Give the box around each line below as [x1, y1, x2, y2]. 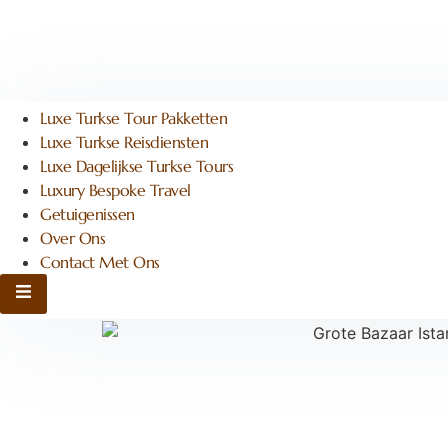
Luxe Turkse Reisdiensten [40, 132, 208, 152]
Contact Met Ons [40, 252, 160, 272]
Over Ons [40, 228, 105, 248]
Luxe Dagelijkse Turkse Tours [40, 156, 233, 176]
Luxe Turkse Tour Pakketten [40, 108, 227, 128]
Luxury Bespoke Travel [40, 180, 191, 200]
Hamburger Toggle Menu [15, 283, 203, 303]
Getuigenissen [40, 204, 135, 224]
